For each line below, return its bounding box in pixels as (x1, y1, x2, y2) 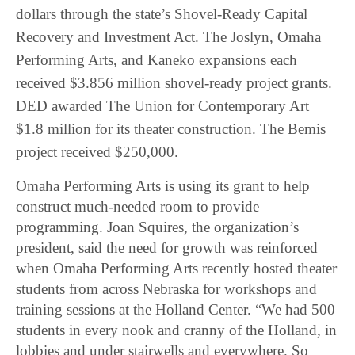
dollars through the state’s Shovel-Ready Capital (16, 6, 307, 23)
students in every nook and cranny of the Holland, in (16, 322, 338, 339)
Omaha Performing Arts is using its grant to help (16, 177, 311, 195)
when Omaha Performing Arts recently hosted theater (16, 260, 338, 277)
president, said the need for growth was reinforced (16, 239, 319, 257)
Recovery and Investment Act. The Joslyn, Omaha (16, 29, 321, 46)
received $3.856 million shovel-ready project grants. (16, 74, 332, 92)
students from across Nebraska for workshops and (16, 281, 318, 298)
